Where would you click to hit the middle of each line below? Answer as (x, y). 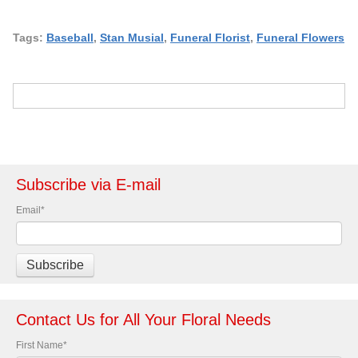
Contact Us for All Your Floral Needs (143, 319)
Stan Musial (132, 38)
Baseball (70, 38)
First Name (40, 345)
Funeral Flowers (300, 38)
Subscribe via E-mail (88, 184)
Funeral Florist (210, 38)
